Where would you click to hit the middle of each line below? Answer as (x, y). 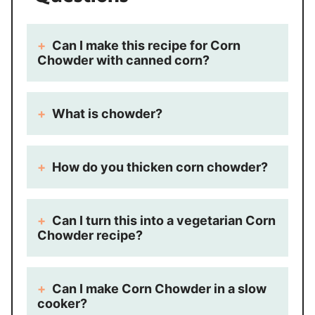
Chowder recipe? (90, 235)
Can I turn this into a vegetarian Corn (164, 220)
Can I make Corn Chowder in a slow (159, 289)
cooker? (62, 303)
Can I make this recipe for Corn (146, 45)
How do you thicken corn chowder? (160, 167)
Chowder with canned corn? (123, 60)
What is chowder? (107, 114)
